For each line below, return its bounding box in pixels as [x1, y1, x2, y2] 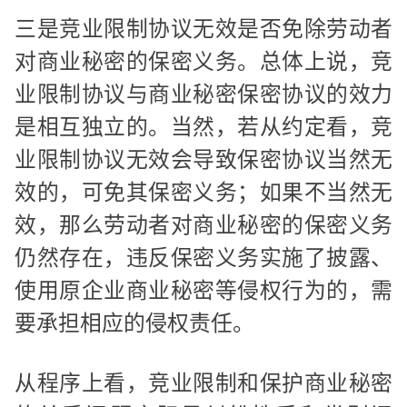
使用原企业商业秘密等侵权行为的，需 [15, 277, 392, 304]
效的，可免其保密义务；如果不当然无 [15, 179, 392, 206]
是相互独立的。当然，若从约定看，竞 [15, 114, 392, 141]
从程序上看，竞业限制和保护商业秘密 [15, 369, 392, 396]
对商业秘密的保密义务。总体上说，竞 [15, 48, 392, 75]
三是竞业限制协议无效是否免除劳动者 [15, 15, 392, 43]
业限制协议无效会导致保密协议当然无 [15, 146, 392, 174]
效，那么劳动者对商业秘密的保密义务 [15, 212, 392, 239]
